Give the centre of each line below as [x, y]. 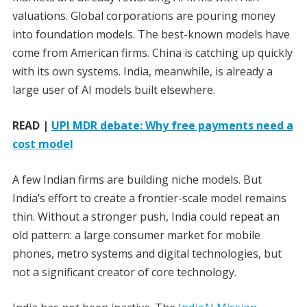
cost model [42, 144]
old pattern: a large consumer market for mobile [136, 235]
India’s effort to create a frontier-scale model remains [149, 198]
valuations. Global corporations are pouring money [144, 16]
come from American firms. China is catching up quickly [152, 53]
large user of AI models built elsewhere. [113, 90]
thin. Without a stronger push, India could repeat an [146, 217]
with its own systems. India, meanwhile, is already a [142, 72]
